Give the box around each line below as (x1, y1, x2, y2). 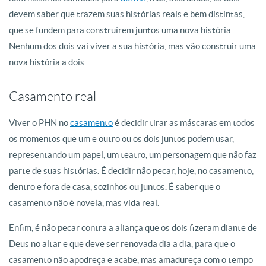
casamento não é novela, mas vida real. (9, 198, 159, 208)
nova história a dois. (9, 57, 86, 67)
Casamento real (9, 89, 96, 104)
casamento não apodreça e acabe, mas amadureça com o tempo (9, 255, 253, 265)
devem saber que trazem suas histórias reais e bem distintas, (9, 9, 245, 19)
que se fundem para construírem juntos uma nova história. (9, 25, 233, 35)
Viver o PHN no (9, 118, 70, 128)
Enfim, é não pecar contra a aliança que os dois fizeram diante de (9, 223, 257, 233)
